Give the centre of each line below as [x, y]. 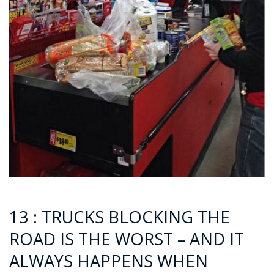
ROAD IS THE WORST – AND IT [127, 239]
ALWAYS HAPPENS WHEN [109, 261]
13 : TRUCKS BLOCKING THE [120, 217]
